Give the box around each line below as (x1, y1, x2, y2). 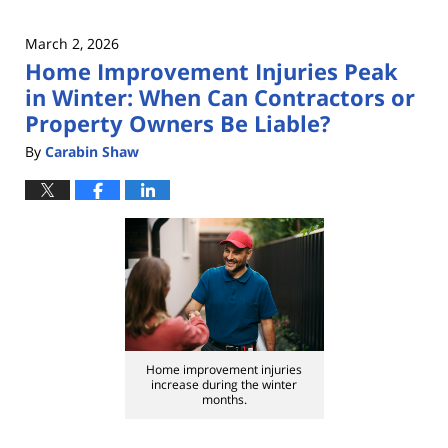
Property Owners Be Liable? (25, 108, 331, 139)
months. (201, 390, 247, 408)
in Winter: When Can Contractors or (25, 82, 415, 113)
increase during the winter (151, 375, 297, 393)
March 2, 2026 (25, 34, 119, 53)
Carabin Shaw (45, 141, 139, 161)
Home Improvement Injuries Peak (25, 56, 398, 87)
